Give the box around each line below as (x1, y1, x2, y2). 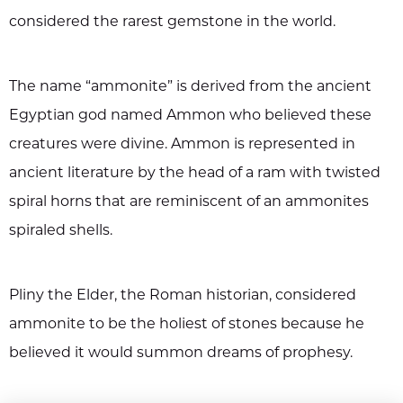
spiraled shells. (9, 223, 112, 238)
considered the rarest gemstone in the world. (9, 14, 336, 30)
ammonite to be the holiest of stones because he (9, 317, 364, 332)
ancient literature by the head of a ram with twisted (9, 166, 381, 181)
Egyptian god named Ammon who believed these (9, 108, 372, 123)
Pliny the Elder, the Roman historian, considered (9, 288, 356, 303)
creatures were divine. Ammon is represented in (9, 137, 355, 152)
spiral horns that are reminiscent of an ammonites (9, 194, 369, 210)
